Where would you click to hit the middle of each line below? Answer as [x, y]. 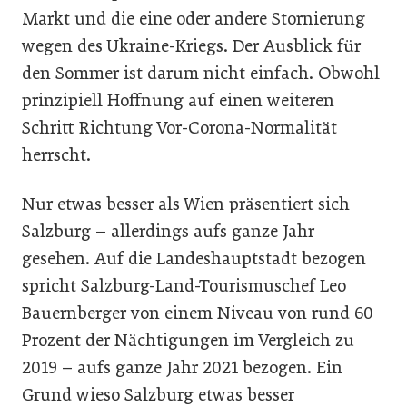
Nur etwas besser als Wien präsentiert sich [186, 204]
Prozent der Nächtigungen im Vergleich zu [188, 340]
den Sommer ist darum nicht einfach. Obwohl [201, 73]
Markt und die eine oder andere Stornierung [194, 19]
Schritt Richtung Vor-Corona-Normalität [179, 128]
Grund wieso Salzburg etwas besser [158, 395]
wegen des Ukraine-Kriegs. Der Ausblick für [191, 46]
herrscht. [56, 155]
